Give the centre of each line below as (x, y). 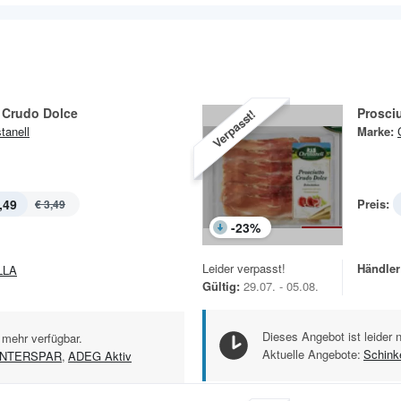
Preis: (373, 204)
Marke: (375, 131)
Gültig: (221, 286)
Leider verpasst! (244, 268)
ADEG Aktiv (100, 356)
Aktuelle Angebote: (311, 354)
